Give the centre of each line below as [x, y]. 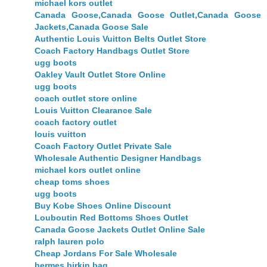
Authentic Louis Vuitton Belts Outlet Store [120, 39]
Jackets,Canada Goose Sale [91, 27]
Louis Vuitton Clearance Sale [93, 111]
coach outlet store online [86, 99]
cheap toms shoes [72, 182]
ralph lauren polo [69, 242]
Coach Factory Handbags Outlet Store [112, 51]
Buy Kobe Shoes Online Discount [103, 206]
